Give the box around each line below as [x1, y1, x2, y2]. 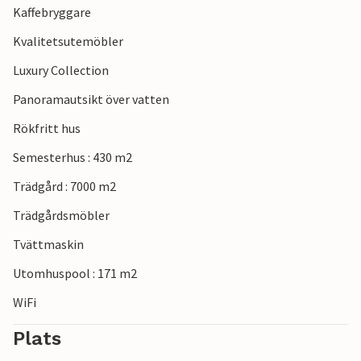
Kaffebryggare [13, 4, 91, 21]
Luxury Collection [13, 62, 109, 79]
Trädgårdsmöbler [13, 207, 110, 224]
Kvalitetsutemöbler [13, 33, 123, 50]
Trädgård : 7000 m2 [13, 178, 116, 195]
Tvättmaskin [13, 236, 84, 253]
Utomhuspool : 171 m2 [13, 265, 137, 282]
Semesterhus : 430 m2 [13, 149, 132, 166]
